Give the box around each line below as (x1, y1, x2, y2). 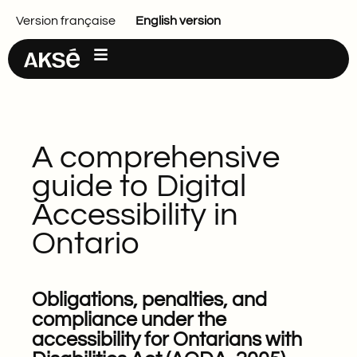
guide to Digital (32, 170, 246, 202)
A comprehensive (32, 141, 280, 174)
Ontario (32, 227, 139, 260)
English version (135, 14, 221, 27)
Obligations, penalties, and (32, 289, 267, 310)
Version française (16, 14, 116, 27)
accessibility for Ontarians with (32, 329, 302, 350)
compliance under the (32, 309, 226, 330)
